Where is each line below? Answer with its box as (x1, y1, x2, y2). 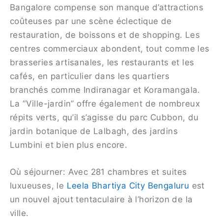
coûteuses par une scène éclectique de (10, 16, 172, 27)
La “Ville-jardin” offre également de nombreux (10, 99, 200, 109)
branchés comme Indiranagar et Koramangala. (10, 85, 200, 95)
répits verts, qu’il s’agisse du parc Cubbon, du (10, 112, 199, 123)
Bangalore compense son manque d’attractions (10, 2, 204, 13)
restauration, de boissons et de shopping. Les (10, 30, 200, 40)
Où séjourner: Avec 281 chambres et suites (10, 167, 187, 177)
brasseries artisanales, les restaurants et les (10, 57, 194, 68)
